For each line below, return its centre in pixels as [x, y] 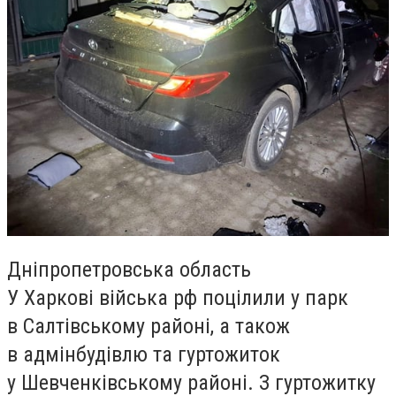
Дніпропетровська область [129, 269]
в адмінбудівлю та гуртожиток [144, 354]
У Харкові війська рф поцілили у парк [178, 297]
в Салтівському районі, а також [148, 326]
